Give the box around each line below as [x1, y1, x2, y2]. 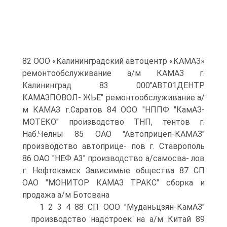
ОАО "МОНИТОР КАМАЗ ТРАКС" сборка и [22, 178, 205, 187]
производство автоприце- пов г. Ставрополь [22, 141, 205, 151]
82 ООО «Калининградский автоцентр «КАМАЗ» [22, 56, 205, 66]
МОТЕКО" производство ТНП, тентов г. [22, 117, 205, 127]
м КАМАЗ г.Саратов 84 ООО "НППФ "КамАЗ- [22, 105, 205, 115]
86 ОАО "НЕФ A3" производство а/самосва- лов [22, 154, 205, 163]
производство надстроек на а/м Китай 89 [31, 214, 205, 224]
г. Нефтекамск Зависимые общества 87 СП [22, 166, 205, 175]
